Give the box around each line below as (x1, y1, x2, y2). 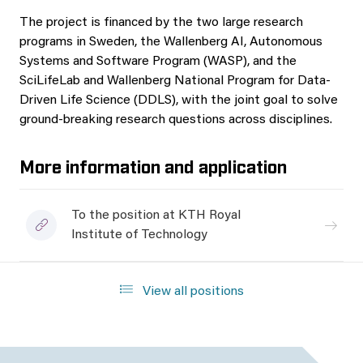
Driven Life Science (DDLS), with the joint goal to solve (19, 94, 338, 107)
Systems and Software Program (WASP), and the (19, 55, 297, 68)
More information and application (19, 155, 287, 177)
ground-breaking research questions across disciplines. (19, 113, 332, 126)
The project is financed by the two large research (19, 16, 303, 29)
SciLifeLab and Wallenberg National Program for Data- (19, 75, 331, 88)
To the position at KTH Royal (71, 209, 241, 222)
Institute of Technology (71, 228, 207, 241)
